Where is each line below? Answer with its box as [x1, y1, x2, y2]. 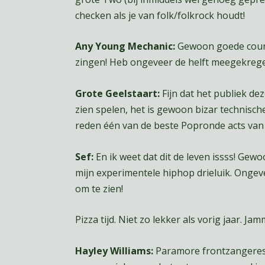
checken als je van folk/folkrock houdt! [75, 8, 245, 22]
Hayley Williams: [75, 244, 153, 257]
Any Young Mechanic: [75, 40, 175, 53]
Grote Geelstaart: [75, 86, 160, 100]
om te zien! [75, 182, 123, 195]
